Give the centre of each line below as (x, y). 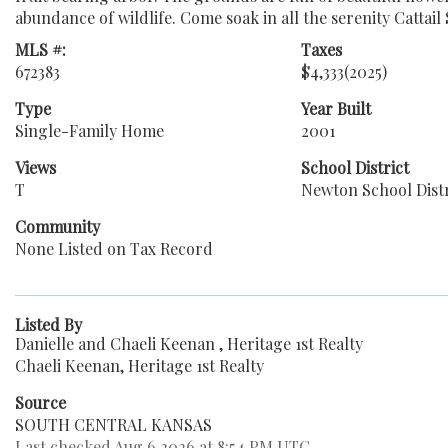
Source (40, 402)
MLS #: (40, 49)
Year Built (335, 108)
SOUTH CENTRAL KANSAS (113, 424)
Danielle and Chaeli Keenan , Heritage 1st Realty (189, 343)
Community (57, 226)
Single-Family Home (89, 130)
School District (354, 167)
